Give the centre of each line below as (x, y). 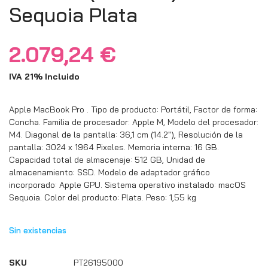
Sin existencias (38, 230)
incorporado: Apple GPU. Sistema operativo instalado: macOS (127, 185)
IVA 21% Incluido (44, 76)
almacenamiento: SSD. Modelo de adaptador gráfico (109, 173)
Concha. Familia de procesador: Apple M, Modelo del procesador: (134, 122)
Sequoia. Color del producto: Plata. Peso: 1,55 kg (103, 198)
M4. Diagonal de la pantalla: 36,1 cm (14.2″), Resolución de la (126, 135)
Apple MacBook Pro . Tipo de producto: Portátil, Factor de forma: (133, 110)
